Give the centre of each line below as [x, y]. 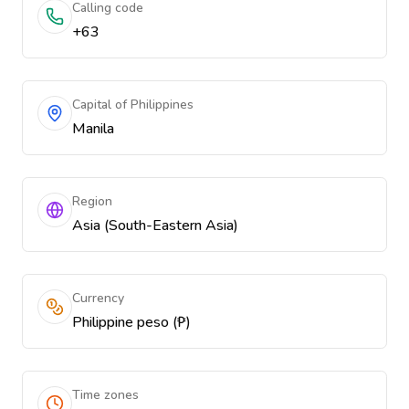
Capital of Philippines [133, 105]
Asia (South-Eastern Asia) [155, 225]
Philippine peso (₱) [131, 322]
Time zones [105, 395]
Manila [93, 129]
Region [92, 201]
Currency [98, 298]
